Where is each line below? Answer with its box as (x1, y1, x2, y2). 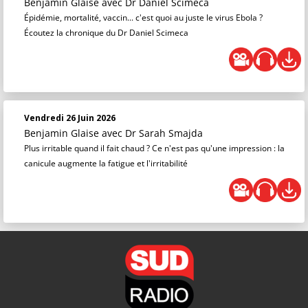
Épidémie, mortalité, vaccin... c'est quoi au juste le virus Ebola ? (24, 12, 263, 24)
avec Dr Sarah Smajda (102, 126, 203, 140)
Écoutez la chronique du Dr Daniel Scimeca (24, 27, 188, 39)
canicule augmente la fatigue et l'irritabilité (24, 157, 188, 170)
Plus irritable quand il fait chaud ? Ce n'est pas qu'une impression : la (24, 142, 285, 155)
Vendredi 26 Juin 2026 (24, 112, 115, 124)
